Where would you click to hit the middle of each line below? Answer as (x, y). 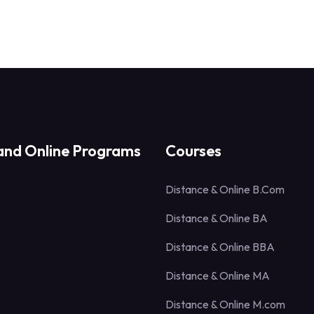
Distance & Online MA (218, 276)
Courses (193, 151)
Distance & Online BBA (220, 247)
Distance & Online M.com (225, 305)
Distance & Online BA (217, 218)
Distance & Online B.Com (225, 190)
